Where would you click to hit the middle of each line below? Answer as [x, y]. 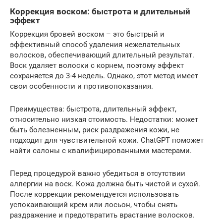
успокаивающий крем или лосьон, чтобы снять [94, 205]
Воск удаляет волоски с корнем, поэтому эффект [97, 66]
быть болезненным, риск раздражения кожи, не [95, 130]
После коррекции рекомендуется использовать [94, 194]
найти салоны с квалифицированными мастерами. [101, 151]
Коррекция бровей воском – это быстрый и [87, 34]
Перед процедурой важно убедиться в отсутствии [98, 174]
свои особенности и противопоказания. [82, 86]
